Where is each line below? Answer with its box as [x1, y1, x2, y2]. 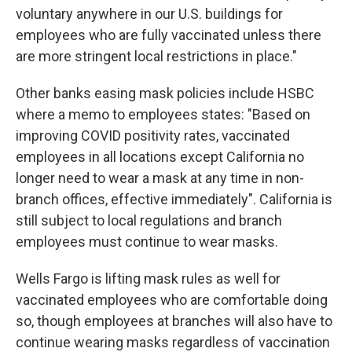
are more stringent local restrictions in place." [16, 48, 297, 64]
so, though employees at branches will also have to [16, 313, 332, 329]
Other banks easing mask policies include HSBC [16, 85, 314, 101]
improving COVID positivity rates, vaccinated [16, 127, 290, 144]
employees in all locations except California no [16, 148, 304, 165]
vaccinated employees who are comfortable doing [16, 291, 328, 308]
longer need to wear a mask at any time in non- [16, 170, 304, 186]
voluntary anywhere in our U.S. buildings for [16, 5, 283, 22]
